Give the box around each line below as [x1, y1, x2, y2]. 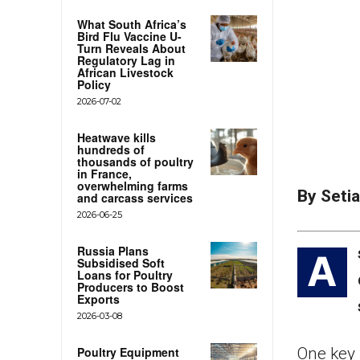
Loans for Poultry [77, 266, 173, 283]
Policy [77, 76, 111, 92]
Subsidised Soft [77, 254, 165, 271]
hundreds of [77, 141, 145, 157]
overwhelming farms [77, 177, 188, 194]
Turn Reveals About [77, 39, 186, 56]
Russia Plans [77, 242, 149, 259]
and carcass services [77, 189, 193, 206]
